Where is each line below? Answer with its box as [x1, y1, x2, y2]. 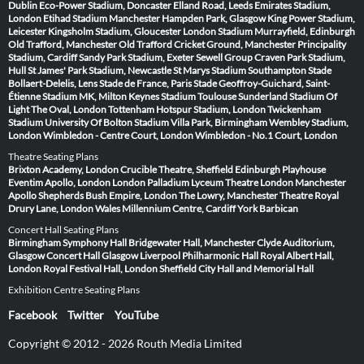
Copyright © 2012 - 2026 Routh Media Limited [8, 336, 242, 350]
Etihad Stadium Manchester [43, 11, 160, 24]
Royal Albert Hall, [260, 249, 334, 262]
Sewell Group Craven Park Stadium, [196, 50, 345, 63]
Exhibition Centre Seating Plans [8, 283, 140, 296]
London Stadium [183, 24, 253, 37]
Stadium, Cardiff [8, 50, 77, 63]
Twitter [67, 307, 104, 322]
